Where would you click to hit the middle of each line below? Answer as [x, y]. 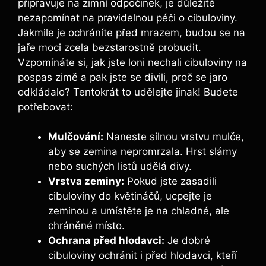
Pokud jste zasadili [170, 181]
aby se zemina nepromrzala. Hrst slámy [142, 152]
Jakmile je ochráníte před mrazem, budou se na [132, 32]
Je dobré [187, 241]
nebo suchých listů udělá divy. [120, 167]
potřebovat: [45, 107]
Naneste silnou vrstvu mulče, [174, 137]
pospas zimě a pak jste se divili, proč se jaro [123, 77]
